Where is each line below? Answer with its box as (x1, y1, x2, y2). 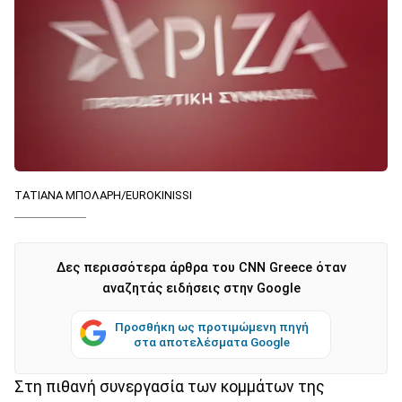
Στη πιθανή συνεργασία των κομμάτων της (14, 377, 325, 396)
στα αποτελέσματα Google (134, 334, 290, 349)
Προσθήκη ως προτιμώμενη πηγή (115, 319, 309, 334)
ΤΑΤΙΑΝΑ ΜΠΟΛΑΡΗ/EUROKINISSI (14, 188, 192, 202)
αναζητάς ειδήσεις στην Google (101, 280, 301, 296)
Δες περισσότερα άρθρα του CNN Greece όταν (56, 259, 346, 275)
